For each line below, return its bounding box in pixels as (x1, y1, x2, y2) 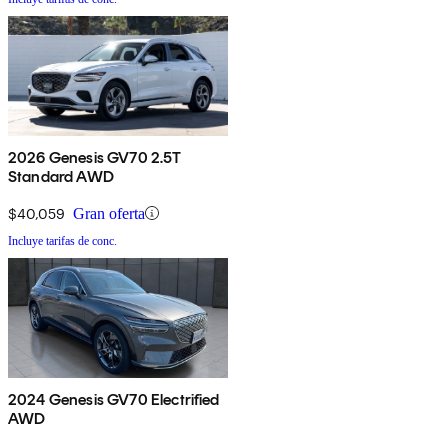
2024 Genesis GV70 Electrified (8, 389, 220, 409)
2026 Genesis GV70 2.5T (8, 147, 182, 167)
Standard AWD (8, 166, 114, 186)
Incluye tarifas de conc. (8, 233, 117, 248)
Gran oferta (73, 204, 145, 222)
